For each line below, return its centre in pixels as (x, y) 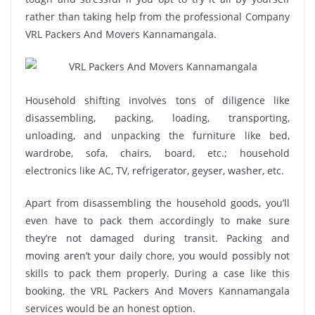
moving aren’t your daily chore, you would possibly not (157, 255)
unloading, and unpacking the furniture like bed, (157, 135)
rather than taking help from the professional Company (157, 17)
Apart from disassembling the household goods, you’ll (157, 202)
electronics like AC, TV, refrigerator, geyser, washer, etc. (155, 170)
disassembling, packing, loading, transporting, (157, 117)
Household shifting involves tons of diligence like (157, 100)
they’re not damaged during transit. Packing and (157, 238)
